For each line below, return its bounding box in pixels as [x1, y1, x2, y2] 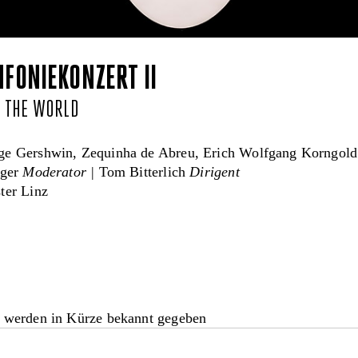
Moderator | [22, 164, 99, 181]
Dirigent [189, 164, 240, 181]
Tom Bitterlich [98, 164, 190, 181]
